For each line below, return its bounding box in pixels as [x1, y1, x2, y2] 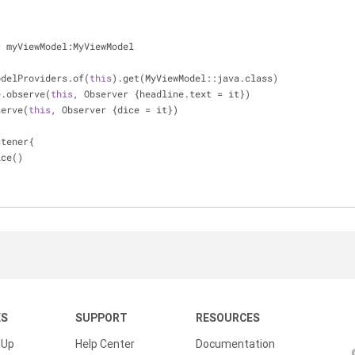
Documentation [196, 337, 275, 351]
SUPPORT [75, 311, 128, 325]
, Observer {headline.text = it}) [73, 87, 250, 100]
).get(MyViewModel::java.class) [112, 71, 278, 84]
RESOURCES [196, 311, 260, 325]
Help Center [75, 337, 135, 351]
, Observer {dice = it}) [51, 103, 178, 116]
